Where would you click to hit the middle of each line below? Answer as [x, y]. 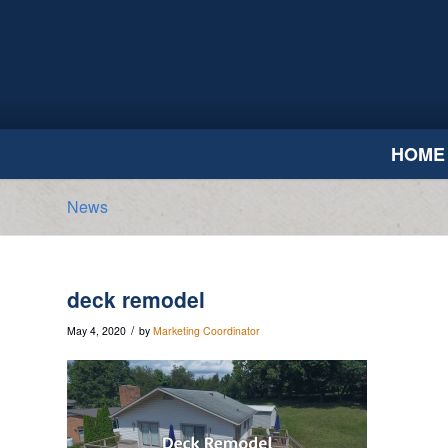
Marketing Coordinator [206, 330]
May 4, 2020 [96, 330]
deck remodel [136, 299]
